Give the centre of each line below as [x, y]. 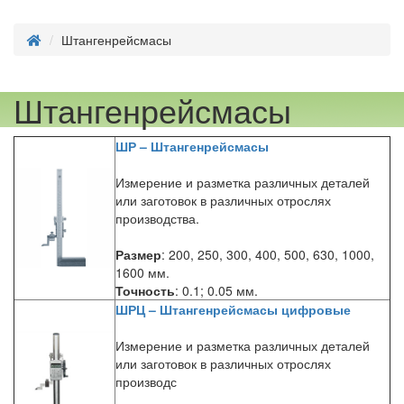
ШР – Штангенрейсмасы [192, 146]
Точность [145, 290]
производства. [157, 218]
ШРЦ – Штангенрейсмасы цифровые [233, 309]
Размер [138, 254]
